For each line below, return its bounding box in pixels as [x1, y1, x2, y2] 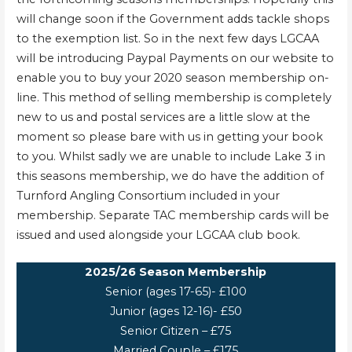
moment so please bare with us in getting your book [16, 130, 323, 145]
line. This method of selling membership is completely [16, 90, 332, 105]
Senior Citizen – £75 [120, 323, 232, 338]
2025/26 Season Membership [85, 264, 267, 279]
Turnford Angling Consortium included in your [16, 189, 280, 203]
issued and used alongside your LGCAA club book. [16, 228, 300, 243]
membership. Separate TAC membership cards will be [16, 208, 329, 223]
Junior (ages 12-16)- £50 [109, 303, 242, 318]
